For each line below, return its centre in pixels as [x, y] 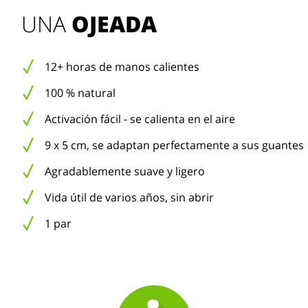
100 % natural [80, 93]
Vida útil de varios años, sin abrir [129, 197]
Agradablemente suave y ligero [125, 171]
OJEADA [114, 24]
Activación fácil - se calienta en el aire [140, 119]
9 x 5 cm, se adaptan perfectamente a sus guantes [174, 145]
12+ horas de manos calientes [122, 67]
